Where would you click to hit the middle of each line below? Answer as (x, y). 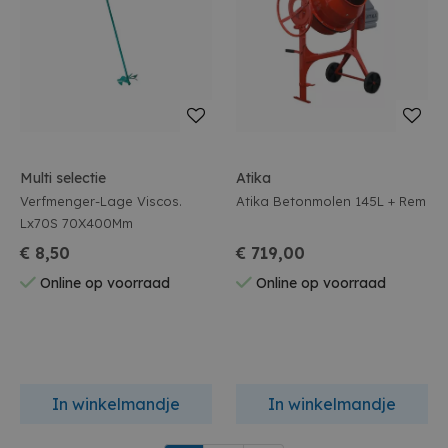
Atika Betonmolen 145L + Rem (331, 201)
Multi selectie (63, 178)
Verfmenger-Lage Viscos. (101, 201)
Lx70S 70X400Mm (76, 223)
